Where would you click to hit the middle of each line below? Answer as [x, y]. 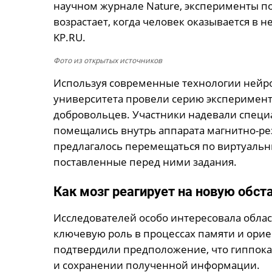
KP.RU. [69, 37]
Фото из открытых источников [107, 60]
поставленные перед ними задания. [145, 162]
